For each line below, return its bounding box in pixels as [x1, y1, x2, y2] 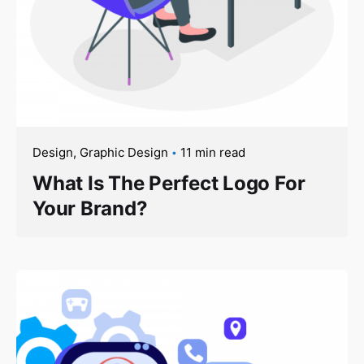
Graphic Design [80, 144, 168, 160]
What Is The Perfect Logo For [32, 171, 305, 195]
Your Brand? [32, 196, 148, 220]
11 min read [180, 144, 245, 160]
